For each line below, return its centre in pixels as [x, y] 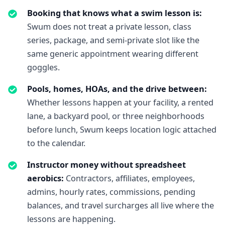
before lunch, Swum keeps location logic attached [122, 130]
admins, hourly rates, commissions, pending [111, 192]
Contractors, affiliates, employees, [130, 179]
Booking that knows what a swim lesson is [113, 13]
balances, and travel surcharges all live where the [120, 206]
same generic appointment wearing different [113, 54]
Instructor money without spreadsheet [106, 165]
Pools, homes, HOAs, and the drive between [116, 89]
